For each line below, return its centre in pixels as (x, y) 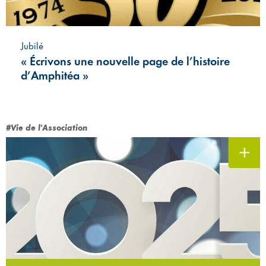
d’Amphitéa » (55, 75)
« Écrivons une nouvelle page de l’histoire (125, 61)
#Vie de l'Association (47, 128)
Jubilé (32, 45)
